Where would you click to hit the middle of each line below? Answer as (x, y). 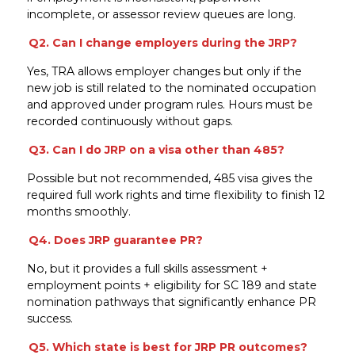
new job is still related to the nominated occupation (171, 88)
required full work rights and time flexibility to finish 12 (176, 195)
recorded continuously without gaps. (130, 121)
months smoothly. (78, 211)
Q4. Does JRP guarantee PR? (116, 240)
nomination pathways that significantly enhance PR (171, 302)
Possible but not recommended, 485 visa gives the (170, 178)
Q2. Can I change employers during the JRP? (163, 42)
